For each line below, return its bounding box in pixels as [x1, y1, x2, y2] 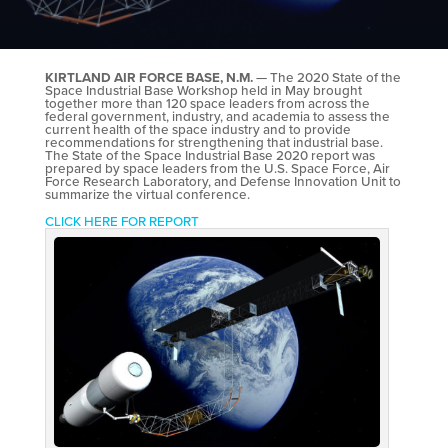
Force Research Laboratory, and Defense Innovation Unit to [44, 171, 401, 192]
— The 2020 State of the [252, 67, 401, 88]
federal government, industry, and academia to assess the [44, 106, 390, 127]
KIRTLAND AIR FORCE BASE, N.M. [44, 67, 253, 88]
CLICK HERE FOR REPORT [44, 210, 199, 231]
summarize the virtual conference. [44, 184, 250, 205]
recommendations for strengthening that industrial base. [44, 132, 383, 153]
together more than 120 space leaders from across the [44, 93, 370, 114]
